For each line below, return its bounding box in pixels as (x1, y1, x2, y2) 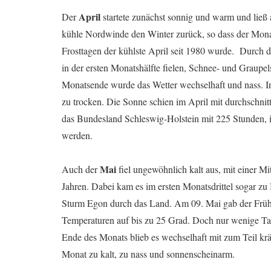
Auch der (62, 162, 100, 175)
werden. (62, 128, 93, 142)
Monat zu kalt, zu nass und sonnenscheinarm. (62, 247, 235, 260)
